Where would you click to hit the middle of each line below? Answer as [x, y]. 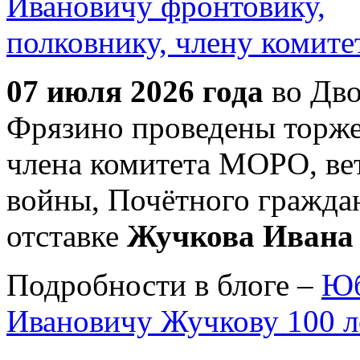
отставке [67, 235]
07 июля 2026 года [135, 91]
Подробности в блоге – [164, 284]
